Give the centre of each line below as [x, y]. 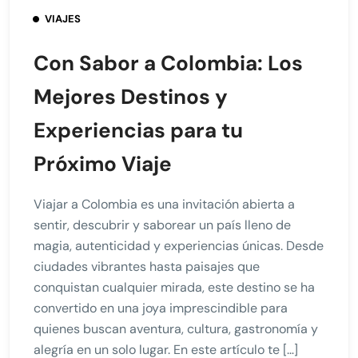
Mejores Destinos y [131, 96]
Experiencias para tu [138, 130]
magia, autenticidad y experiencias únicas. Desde [179, 245]
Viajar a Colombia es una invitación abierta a [164, 204]
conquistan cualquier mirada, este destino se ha [174, 287]
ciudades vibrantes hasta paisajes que [147, 266]
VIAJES [63, 18]
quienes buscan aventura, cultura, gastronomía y [176, 328]
